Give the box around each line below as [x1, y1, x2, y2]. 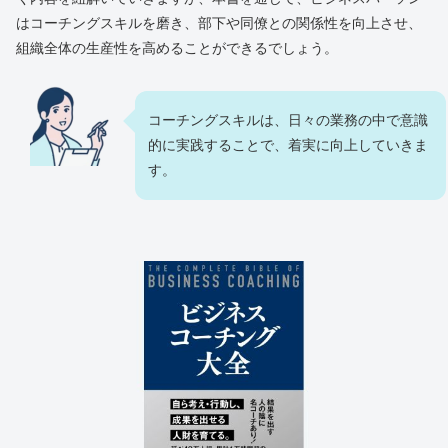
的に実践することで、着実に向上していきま [148, 137, 428, 154]
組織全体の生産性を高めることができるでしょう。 [16, 40, 338, 57]
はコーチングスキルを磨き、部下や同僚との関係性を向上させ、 [16, 15, 422, 32]
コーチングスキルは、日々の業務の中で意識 [148, 112, 428, 129]
